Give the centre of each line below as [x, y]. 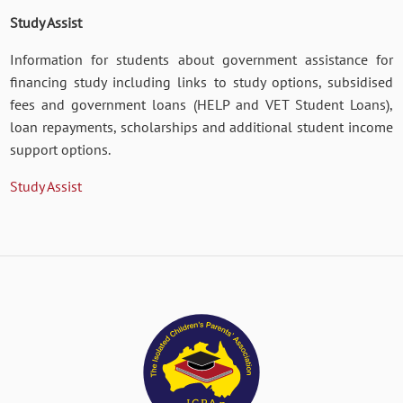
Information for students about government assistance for [201, 60]
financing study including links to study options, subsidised [201, 82]
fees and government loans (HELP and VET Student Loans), [201, 105]
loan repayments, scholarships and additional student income [201, 127]
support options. [61, 150]
